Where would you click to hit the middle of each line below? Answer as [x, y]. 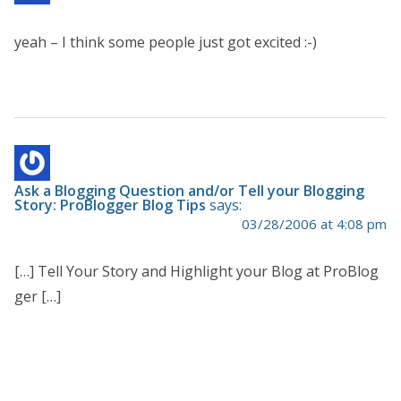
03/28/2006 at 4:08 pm [314, 223]
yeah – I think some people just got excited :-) [166, 42]
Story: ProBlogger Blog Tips [110, 205]
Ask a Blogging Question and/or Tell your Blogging [189, 190]
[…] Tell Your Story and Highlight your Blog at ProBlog [196, 271]
